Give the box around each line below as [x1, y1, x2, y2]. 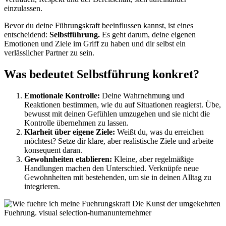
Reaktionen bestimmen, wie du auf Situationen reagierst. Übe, [24, 100, 221, 109]
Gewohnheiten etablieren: [24, 154, 112, 163]
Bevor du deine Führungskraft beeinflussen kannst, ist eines [4, 21, 193, 30]
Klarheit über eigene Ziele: [24, 127, 115, 136]
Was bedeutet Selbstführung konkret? [4, 67, 199, 81]
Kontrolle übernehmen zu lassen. [24, 118, 129, 127]
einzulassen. [4, 4, 42, 13]
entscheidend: [4, 30, 49, 39]
